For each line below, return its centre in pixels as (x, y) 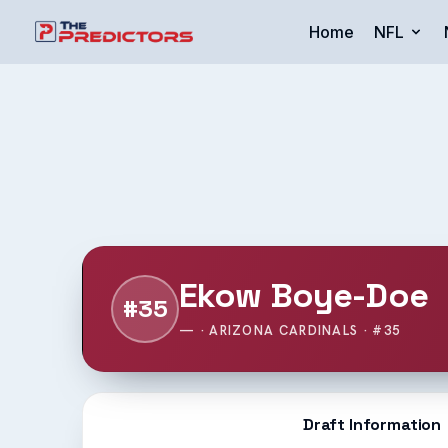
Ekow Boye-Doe (303, 295)
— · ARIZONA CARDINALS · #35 (290, 330)
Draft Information (372, 424)
